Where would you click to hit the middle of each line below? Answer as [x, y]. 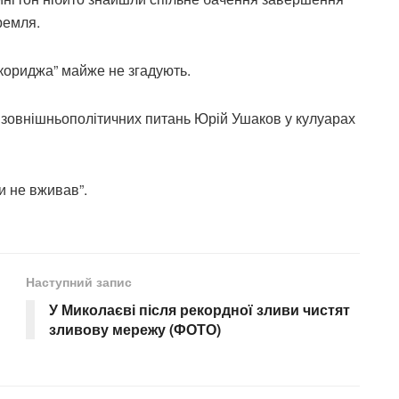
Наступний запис [79, 282]
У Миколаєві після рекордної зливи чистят [199, 310]
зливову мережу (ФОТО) [135, 330]
